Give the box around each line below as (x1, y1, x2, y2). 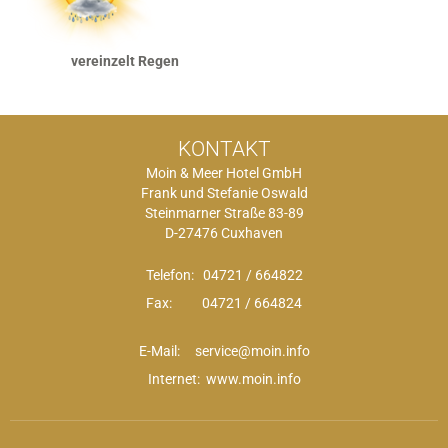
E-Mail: (138, 343, 195, 361)
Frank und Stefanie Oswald (140, 185, 308, 202)
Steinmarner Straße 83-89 (144, 205, 304, 222)
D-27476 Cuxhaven (165, 225, 283, 242)
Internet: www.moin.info (147, 371, 301, 389)
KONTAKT (177, 137, 271, 161)
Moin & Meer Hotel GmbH (146, 165, 302, 182)
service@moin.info (194, 343, 310, 361)
